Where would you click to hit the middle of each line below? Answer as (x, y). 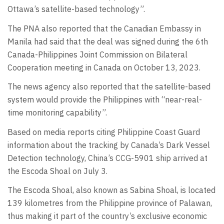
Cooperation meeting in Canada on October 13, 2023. (104, 67)
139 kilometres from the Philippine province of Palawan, (110, 203)
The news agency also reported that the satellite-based (109, 87)
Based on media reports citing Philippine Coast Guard (104, 132)
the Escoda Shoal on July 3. (57, 171)
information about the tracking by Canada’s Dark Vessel (109, 145)
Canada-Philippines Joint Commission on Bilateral (97, 54)
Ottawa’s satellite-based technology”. (76, 9)
